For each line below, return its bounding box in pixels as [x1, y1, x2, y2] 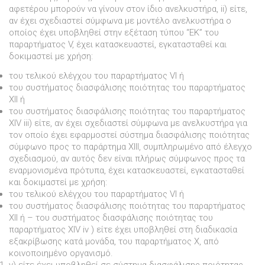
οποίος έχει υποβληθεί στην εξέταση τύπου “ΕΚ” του [9, 27, 219, 38]
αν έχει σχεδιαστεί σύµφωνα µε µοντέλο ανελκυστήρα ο [9, 15, 231, 27]
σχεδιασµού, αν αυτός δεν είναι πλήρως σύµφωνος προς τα [9, 153, 245, 164]
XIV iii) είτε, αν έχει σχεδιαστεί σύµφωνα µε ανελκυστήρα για [9, 117, 247, 128]
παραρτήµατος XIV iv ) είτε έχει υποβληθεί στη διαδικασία [9, 224, 237, 235]
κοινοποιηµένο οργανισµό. [9, 247, 113, 258]
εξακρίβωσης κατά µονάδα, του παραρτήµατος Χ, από [9, 235, 219, 247]
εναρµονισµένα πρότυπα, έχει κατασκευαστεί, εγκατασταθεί [9, 164, 244, 176]
